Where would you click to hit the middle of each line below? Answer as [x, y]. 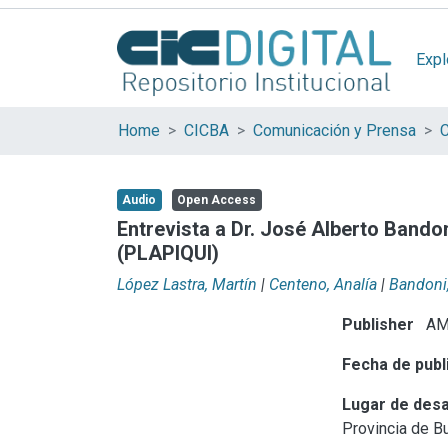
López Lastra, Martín [187, 284]
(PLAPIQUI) [168, 252]
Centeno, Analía [323, 284]
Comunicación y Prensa [334, 130]
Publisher [378, 324]
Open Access [216, 200]
